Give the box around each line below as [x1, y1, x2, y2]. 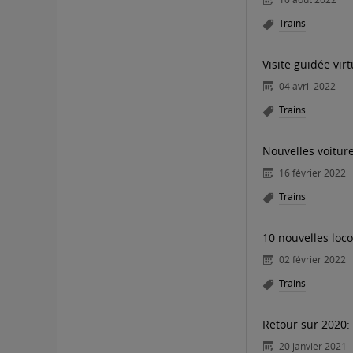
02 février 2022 [279, 253, 346, 266]
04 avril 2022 [279, 80, 336, 92]
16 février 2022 [279, 166, 346, 179]
